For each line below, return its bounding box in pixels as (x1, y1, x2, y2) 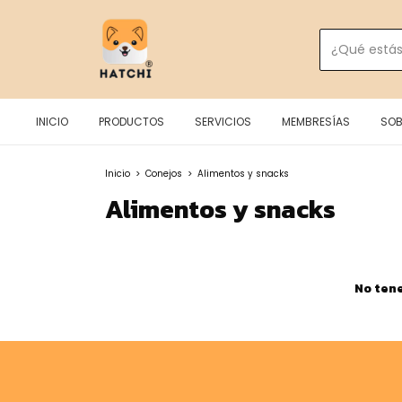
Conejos (145, 167, 182, 180)
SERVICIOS (195, 114, 251, 129)
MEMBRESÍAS (282, 114, 350, 129)
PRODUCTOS (99, 114, 164, 129)
